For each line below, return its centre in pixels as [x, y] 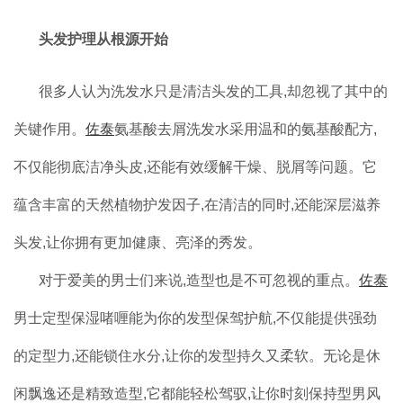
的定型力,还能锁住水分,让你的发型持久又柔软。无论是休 [197, 355]
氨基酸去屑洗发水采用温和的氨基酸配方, [246, 129]
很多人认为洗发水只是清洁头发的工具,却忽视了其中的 [213, 91]
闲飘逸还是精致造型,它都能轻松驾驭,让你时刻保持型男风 [197, 393]
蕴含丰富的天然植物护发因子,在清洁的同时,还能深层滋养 [197, 204]
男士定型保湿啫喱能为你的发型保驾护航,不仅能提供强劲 [195, 318]
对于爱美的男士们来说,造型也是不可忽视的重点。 [199, 280]
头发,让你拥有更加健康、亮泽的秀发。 [138, 242]
